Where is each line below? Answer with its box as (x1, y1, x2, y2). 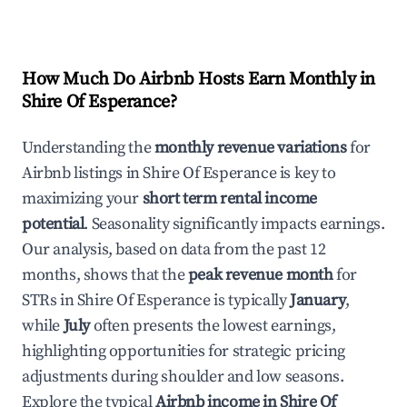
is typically (210, 290, 291, 311)
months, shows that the (22, 264, 188, 285)
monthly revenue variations (154, 137, 347, 158)
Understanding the (22, 137, 154, 158)
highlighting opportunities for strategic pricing (22, 341, 345, 362)
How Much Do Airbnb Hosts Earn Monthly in (22, 68, 376, 91)
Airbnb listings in (22, 163, 144, 184)
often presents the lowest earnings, (90, 315, 336, 336)
